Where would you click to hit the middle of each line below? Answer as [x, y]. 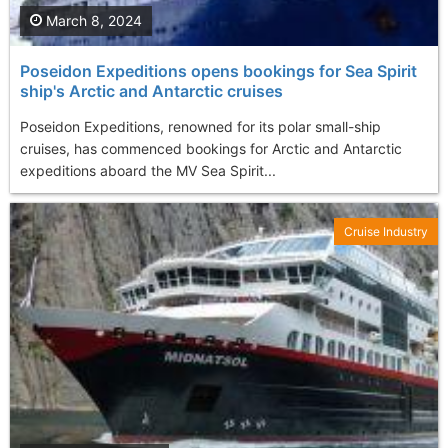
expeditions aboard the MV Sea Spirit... [148, 170]
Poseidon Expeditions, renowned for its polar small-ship [200, 126]
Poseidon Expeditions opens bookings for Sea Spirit [218, 70]
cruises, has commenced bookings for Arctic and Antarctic [211, 148]
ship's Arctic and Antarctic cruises [151, 90]
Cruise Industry [386, 231]
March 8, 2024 [92, 20]
